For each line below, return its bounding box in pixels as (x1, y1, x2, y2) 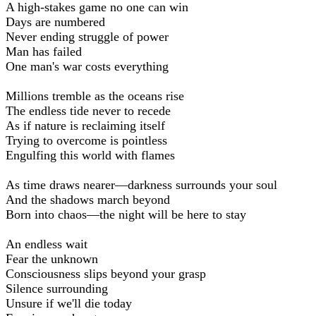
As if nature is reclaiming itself (6, 118, 165, 133)
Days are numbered (6, 14, 105, 29)
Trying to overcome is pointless (6, 133, 167, 147)
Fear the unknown (6, 251, 98, 266)
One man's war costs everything (6, 59, 169, 73)
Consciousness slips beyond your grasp (6, 266, 206, 281)
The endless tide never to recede (6, 103, 171, 118)
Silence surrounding (6, 281, 108, 296)
